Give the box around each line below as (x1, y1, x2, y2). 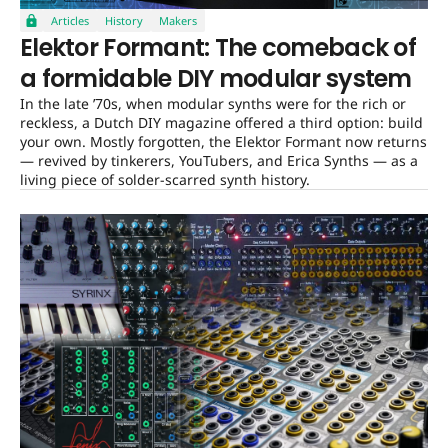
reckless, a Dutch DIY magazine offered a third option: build (20, 113, 423, 133)
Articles (51, 13, 89, 29)
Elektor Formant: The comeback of (20, 31, 416, 65)
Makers (159, 13, 197, 29)
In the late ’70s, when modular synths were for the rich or (20, 94, 406, 114)
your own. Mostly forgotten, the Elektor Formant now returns (20, 132, 427, 152)
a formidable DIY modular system (20, 62, 412, 96)
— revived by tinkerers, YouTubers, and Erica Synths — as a (20, 151, 418, 171)
